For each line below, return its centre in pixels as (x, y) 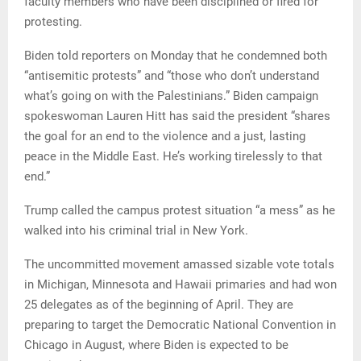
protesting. (53, 21)
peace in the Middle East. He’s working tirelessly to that (173, 156)
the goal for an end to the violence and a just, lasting (165, 136)
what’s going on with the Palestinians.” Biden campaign (171, 95)
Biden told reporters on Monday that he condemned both (176, 55)
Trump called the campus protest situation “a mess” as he (180, 210)
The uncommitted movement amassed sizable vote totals (179, 264)
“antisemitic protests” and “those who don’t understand (172, 75)
